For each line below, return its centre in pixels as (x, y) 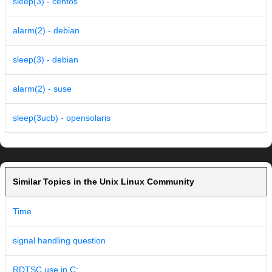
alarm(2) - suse (42, 89)
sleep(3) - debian (46, 60)
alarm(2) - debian (46, 31)
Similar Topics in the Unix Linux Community (104, 182)
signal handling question (59, 241)
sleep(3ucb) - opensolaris (62, 118)
